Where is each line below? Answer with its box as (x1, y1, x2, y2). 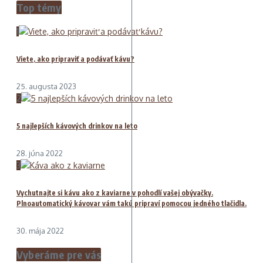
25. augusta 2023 (16, 82, 76, 92)
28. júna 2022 (16, 149, 63, 159)
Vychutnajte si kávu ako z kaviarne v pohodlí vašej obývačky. (16, 188, 213, 198)
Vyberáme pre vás (16, 248, 102, 261)
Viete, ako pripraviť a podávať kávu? (16, 55, 134, 64)
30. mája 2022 (16, 226, 64, 235)
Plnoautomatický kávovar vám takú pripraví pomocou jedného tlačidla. (16, 199, 247, 208)
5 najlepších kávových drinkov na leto (16, 122, 137, 131)
